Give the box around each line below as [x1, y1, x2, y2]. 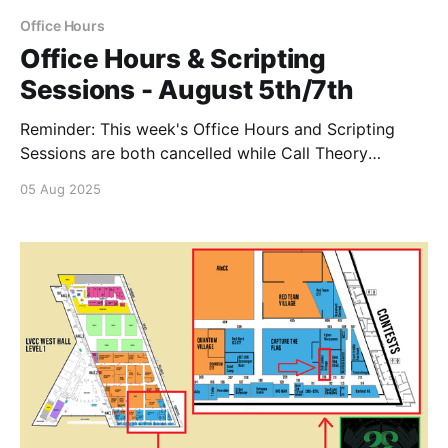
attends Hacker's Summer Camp [20, 166, 265, 187]
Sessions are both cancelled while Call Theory [20, 142, 368, 163]
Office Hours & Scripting [20, 42, 326, 74]
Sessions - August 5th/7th [20, 73, 354, 105]
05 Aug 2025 [20, 180, 101, 197]
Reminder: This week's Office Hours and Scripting [20, 118, 395, 139]
